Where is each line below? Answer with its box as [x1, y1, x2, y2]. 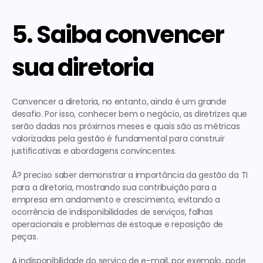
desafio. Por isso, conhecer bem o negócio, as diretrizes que [12, 108, 248, 120]
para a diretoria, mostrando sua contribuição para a [12, 181, 217, 193]
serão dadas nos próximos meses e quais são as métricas [12, 120, 240, 132]
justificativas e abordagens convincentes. [12, 145, 177, 157]
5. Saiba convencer [12, 18, 224, 51]
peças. [12, 231, 38, 242]
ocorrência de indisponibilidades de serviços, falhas [12, 206, 213, 218]
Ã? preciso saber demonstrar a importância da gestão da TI [12, 169, 248, 181]
